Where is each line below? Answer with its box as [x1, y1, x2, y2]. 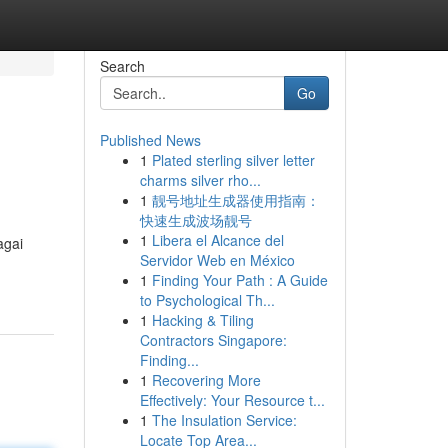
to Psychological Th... [139, 290, 275, 310]
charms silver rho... [139, 170, 261, 190]
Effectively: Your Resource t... [139, 390, 325, 410]
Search [99, 56, 145, 76]
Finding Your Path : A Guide [151, 270, 328, 290]
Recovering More [151, 370, 261, 390]
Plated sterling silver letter [151, 150, 315, 170]
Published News [99, 130, 201, 150]
